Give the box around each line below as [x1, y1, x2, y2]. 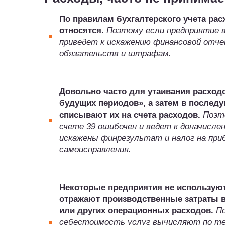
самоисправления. [59, 145, 131, 154]
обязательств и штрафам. [59, 49, 171, 58]
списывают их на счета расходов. [59, 110, 200, 120]
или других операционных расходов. [59, 206, 213, 215]
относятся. [59, 26, 104, 35]
